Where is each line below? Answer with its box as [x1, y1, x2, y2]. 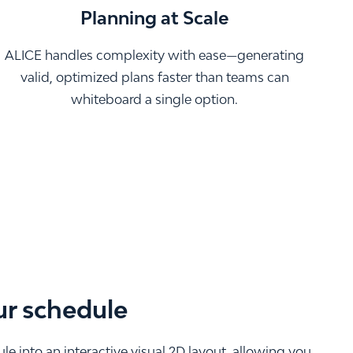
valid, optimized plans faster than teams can [20, 69, 289, 85]
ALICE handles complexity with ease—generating [5, 46, 304, 63]
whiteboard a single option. [71, 91, 238, 107]
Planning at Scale [80, 6, 229, 28]
